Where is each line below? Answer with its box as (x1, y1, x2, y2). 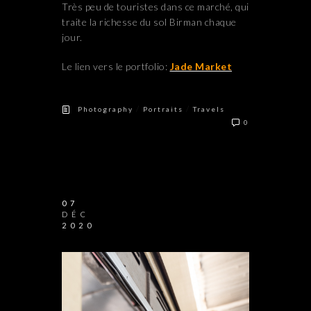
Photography (78, 105, 133, 114)
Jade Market (169, 60, 232, 73)
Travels (193, 105, 225, 114)
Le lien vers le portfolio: (62, 60, 170, 73)
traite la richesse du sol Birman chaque (62, 16, 237, 28)
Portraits (143, 105, 183, 114)
